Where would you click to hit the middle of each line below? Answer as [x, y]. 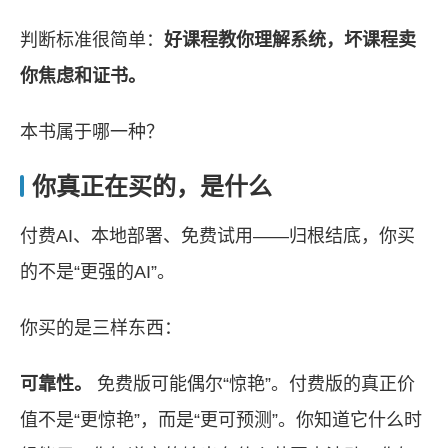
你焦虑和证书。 [83, 75]
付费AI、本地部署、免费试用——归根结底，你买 [217, 235]
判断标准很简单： [92, 39]
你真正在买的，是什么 [152, 186]
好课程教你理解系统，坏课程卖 [290, 39]
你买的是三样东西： [101, 327]
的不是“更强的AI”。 [97, 271]
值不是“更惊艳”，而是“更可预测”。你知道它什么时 [221, 419]
